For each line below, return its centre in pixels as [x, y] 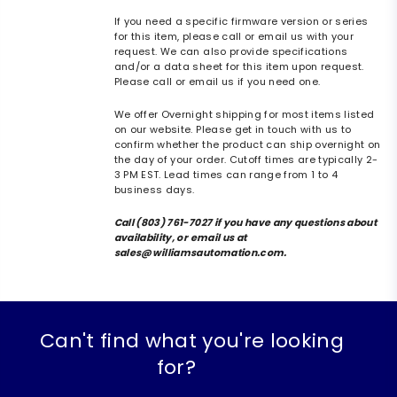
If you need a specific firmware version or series [241, 22]
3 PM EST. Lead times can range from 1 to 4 [226, 175]
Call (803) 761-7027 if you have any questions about [245, 223]
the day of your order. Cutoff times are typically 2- [246, 160]
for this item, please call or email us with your [234, 37]
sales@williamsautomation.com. [200, 253]
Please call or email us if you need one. [217, 82]
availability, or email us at [180, 238]
